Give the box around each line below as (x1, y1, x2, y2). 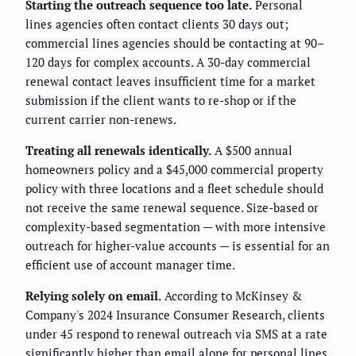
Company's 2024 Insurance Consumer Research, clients (25, 307, 325, 323)
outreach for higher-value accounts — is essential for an (25, 238, 330, 254)
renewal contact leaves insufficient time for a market (25, 73, 315, 90)
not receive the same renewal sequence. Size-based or (25, 199, 319, 216)
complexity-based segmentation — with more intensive (25, 219, 326, 235)
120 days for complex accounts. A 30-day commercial (25, 54, 311, 71)
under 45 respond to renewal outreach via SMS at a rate (25, 326, 327, 342)
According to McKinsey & (161, 288, 302, 304)
